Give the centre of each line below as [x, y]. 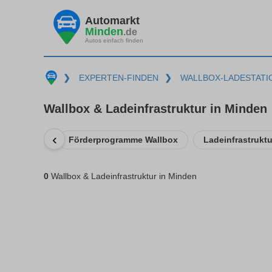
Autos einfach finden [114, 40]
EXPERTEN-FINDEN [118, 78]
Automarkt [112, 20]
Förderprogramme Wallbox [123, 139]
